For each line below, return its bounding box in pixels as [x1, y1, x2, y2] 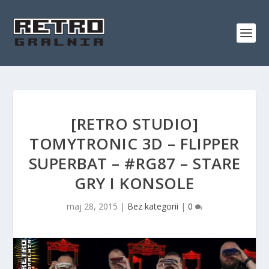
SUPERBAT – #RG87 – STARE [28, 153, 241, 174]
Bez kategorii [127, 201, 178, 212]
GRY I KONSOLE [74, 172, 195, 194]
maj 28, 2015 [67, 201, 118, 212]
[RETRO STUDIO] [71, 113, 198, 134]
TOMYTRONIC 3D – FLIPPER [29, 133, 240, 154]
